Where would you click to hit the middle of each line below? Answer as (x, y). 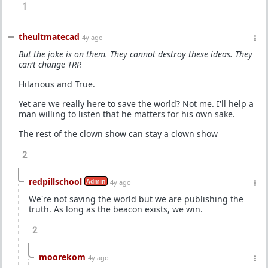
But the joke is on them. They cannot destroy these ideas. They (135, 54)
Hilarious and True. (57, 84)
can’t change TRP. (51, 64)
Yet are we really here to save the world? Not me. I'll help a (136, 104)
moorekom (62, 257)
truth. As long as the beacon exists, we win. (116, 209)
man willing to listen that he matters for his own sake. (127, 114)
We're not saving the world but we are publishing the (136, 199)
